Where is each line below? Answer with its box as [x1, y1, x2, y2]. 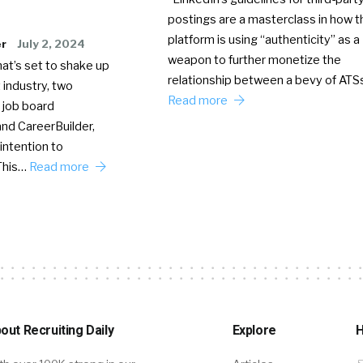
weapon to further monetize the [167, 53, 341, 68]
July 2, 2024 [17, 36, 85, 50]
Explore [232, 322, 276, 338]
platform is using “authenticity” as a [167, 32, 360, 48]
